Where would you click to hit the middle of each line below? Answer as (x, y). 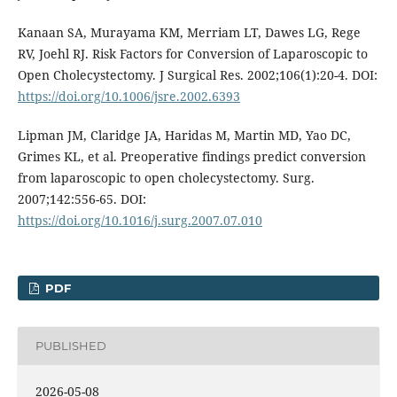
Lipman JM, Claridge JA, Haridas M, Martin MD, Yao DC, (184, 135)
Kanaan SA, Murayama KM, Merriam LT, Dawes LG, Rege (189, 32)
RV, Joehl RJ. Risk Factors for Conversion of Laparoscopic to (192, 53)
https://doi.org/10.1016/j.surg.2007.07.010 (140, 220)
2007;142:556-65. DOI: (82, 198)
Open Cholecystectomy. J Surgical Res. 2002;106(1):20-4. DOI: (197, 74)
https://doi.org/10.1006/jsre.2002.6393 (128, 96)
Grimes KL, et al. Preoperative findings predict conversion (191, 156)
